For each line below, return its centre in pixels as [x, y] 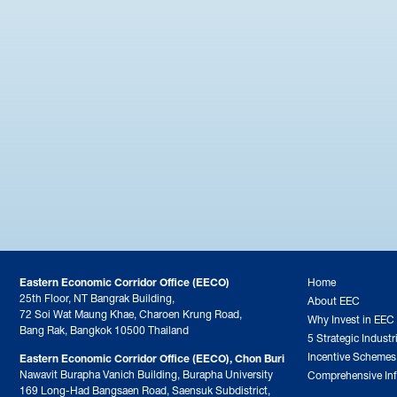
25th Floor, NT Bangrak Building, [97, 296]
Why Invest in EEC [351, 318]
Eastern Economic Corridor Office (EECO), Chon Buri [152, 357]
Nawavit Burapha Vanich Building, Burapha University [146, 373]
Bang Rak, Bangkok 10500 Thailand [104, 328]
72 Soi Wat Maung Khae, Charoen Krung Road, [131, 312]
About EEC [334, 299]
